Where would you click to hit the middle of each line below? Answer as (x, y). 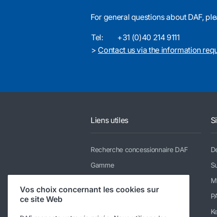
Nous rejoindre (113, 211)
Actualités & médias (120, 196)
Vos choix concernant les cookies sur (89, 190)
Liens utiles (109, 120)
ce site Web (41, 199)
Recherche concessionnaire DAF (139, 149)
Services (104, 180)
